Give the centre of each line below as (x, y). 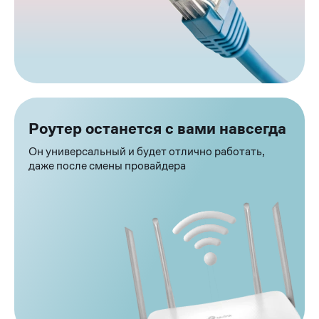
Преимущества (104, 107)
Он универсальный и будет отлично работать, (147, 151)
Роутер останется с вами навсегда (157, 128)
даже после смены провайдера (107, 165)
